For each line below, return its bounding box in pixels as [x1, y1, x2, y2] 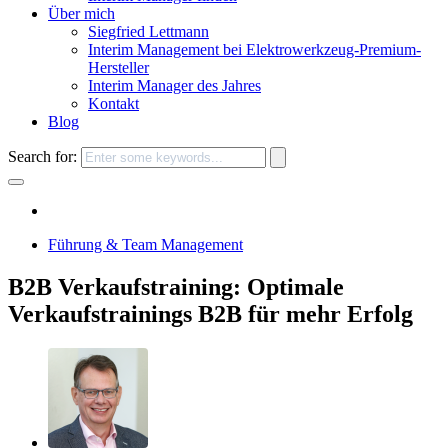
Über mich [48, 4, 115, 22]
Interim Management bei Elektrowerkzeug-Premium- [88, 40, 421, 58]
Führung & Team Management [48, 235, 243, 253]
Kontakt [88, 94, 139, 112]
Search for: [8, 147, 81, 165]
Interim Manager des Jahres [88, 76, 261, 94]
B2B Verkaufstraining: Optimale [8, 273, 344, 300]
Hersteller [88, 58, 149, 76]
